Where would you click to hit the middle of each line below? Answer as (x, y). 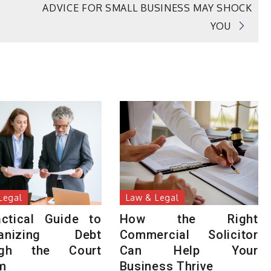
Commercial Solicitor (189, 234)
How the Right (189, 219)
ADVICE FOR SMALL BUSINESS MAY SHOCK (147, 8)
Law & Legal (152, 197)
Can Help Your (189, 250)
